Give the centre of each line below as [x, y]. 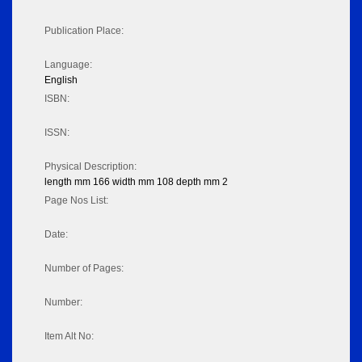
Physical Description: [90, 167]
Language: [68, 65]
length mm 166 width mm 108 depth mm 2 [136, 182]
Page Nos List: [76, 201]
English [61, 80]
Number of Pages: [84, 269]
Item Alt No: [69, 337]
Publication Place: [84, 31]
